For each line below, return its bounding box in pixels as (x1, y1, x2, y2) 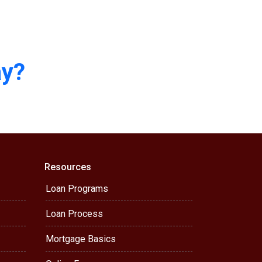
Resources (44, 161, 91, 173)
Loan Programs (46, 183, 108, 194)
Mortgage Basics (46, 233, 116, 244)
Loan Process (46, 208, 103, 219)
